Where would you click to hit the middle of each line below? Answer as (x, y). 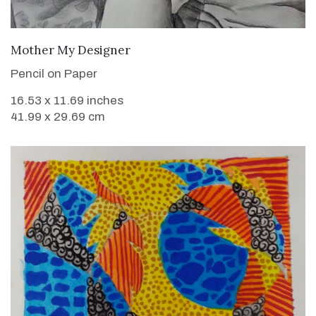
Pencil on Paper (54, 73)
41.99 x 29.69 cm (58, 116)
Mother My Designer (71, 50)
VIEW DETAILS (158, 48)
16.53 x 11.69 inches (67, 100)
